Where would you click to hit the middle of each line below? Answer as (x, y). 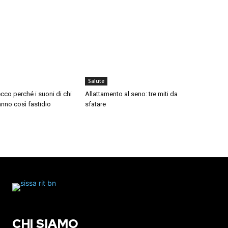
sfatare (96, 104)
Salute (96, 81)
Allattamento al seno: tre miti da (132, 94)
